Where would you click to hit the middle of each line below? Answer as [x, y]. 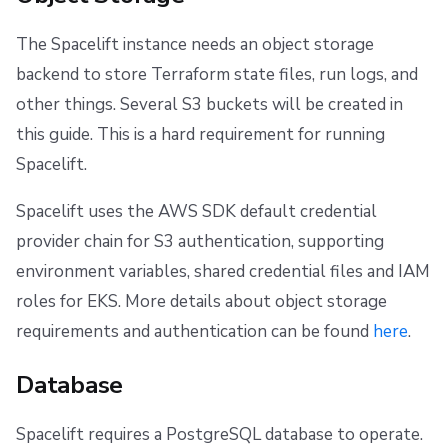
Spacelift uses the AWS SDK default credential [196, 212]
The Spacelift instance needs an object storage [195, 45]
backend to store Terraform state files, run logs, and [217, 75]
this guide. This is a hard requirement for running [200, 135]
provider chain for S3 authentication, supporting [200, 242]
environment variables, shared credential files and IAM [223, 272]
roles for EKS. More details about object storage [201, 302]
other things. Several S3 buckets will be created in [209, 105]
